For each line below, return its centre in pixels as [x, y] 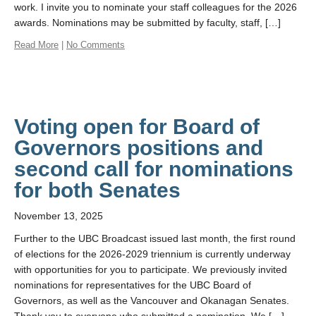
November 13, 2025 [59, 216]
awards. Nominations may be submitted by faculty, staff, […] [147, 23]
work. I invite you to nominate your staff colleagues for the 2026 [156, 7]
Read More [36, 45]
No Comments [96, 45]
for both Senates [97, 190]
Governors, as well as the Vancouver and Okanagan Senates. [152, 300]
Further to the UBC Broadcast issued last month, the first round [155, 238]
